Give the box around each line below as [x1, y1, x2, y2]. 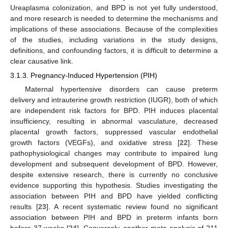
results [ [10, 203, 38, 211]
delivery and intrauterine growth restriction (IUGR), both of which [10, 96, 218, 104]
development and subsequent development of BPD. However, [10, 160, 218, 168]
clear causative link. [10, 57, 73, 66]
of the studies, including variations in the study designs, [10, 36, 218, 44]
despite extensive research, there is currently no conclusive [10, 170, 218, 179]
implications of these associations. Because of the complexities [10, 25, 218, 34]
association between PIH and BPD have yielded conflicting [10, 192, 218, 201]
